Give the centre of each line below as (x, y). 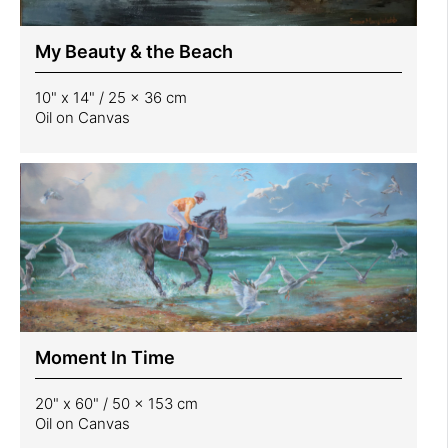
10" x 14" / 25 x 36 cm (111, 98)
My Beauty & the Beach (134, 52)
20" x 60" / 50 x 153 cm (116, 404)
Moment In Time (105, 358)
